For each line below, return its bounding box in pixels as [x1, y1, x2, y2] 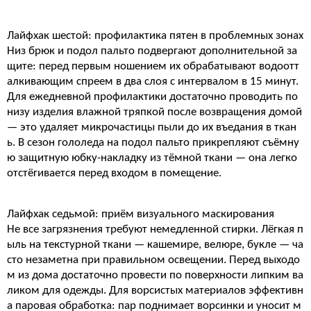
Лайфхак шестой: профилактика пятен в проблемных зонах [7, 30, 303, 42]
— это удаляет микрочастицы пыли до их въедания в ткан [7, 121, 296, 133]
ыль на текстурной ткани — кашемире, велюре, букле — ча [7, 239, 303, 251]
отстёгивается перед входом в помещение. [7, 167, 221, 179]
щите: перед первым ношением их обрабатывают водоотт [7, 60, 299, 72]
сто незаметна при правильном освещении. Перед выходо [7, 254, 300, 266]
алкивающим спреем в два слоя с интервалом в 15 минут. [7, 76, 299, 87]
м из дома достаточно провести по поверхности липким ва [7, 269, 303, 281]
